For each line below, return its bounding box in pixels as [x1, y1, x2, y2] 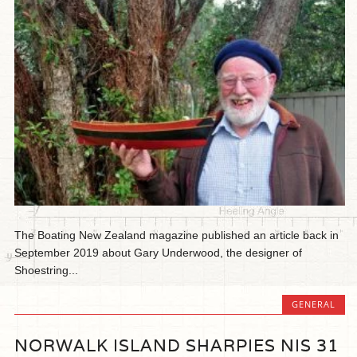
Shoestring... [14, 263, 79, 277]
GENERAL [291, 297, 335, 310]
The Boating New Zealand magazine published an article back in [14, 228, 339, 241]
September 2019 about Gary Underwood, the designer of [14, 245, 303, 259]
